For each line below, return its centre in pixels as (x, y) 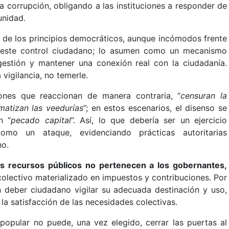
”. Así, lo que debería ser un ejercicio (149, 120)
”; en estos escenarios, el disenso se (155, 108)
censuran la (204, 96)
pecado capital (41, 120)
